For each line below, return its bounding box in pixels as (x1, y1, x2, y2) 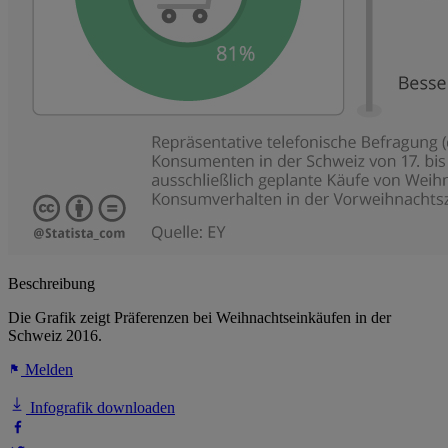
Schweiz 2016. (8, 327, 102, 345)
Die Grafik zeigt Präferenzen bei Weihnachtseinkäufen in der (8, 309, 391, 327)
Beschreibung (8, 275, 95, 293)
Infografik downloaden (26, 399, 175, 417)
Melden (21, 361, 73, 379)
